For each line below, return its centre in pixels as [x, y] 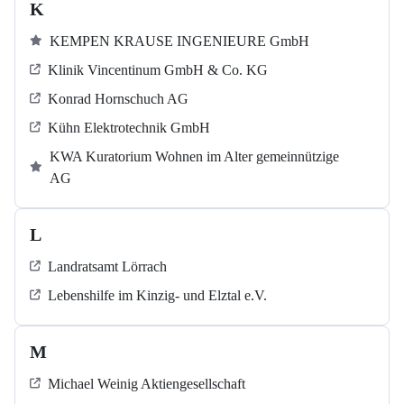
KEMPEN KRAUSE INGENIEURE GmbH [179, 41]
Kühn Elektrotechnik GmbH [129, 128]
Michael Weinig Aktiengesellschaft [147, 384]
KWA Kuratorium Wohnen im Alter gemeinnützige [194, 157]
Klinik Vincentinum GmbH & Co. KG [158, 70]
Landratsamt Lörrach [107, 267]
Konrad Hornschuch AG [118, 99]
